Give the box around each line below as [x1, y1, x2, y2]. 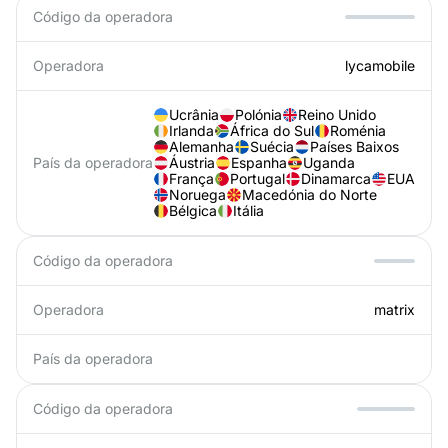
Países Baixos [310, 138, 399, 155]
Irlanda [169, 122, 214, 139]
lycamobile [345, 57, 415, 74]
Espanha [231, 154, 287, 171]
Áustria [169, 154, 215, 171]
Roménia [330, 122, 386, 139]
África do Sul [230, 122, 314, 139]
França [169, 170, 214, 187]
